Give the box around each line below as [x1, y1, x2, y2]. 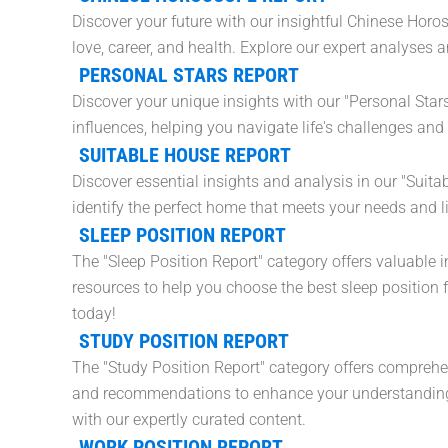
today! [72, 304, 116, 324]
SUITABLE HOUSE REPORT [78, 143, 291, 168]
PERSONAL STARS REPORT [78, 63, 299, 88]
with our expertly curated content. [72, 410, 306, 430]
